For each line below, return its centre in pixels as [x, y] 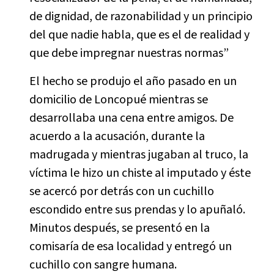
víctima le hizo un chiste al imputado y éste [140, 173]
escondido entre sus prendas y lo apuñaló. [137, 210]
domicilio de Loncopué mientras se [118, 100]
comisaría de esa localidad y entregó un [130, 246]
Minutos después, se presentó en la [119, 228]
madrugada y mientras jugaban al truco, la [139, 155]
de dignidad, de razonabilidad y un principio [141, 17]
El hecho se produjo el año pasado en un [133, 81]
